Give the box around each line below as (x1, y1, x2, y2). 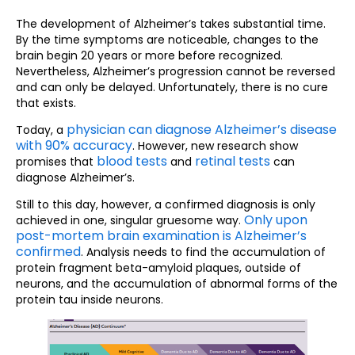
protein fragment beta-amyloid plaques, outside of (16, 260, 301, 277)
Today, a (16, 121, 67, 138)
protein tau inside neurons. (16, 292, 163, 308)
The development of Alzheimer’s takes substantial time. (16, 15, 326, 32)
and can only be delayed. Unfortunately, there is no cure (16, 78, 328, 95)
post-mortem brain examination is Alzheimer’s (16, 227, 307, 246)
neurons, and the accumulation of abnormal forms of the (16, 276, 338, 292)
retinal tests (195, 151, 270, 170)
